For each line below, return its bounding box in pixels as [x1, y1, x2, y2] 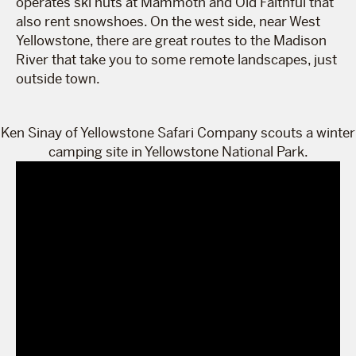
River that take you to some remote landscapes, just [16, 50, 337, 68]
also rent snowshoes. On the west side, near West [16, 12, 320, 30]
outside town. [16, 69, 100, 87]
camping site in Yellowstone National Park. [48, 142, 308, 161]
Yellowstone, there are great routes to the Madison [16, 31, 327, 49]
